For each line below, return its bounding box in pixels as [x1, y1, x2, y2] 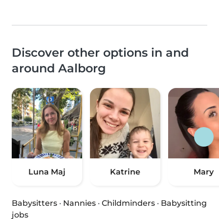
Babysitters [12, 198, 57, 208]
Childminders [102, 198, 155, 208]
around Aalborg [12, 61, 106, 76]
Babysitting [161, 198, 207, 208]
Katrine [110, 167, 140, 177]
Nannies [63, 198, 96, 208]
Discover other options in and [12, 45, 189, 60]
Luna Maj [28, 167, 66, 177]
